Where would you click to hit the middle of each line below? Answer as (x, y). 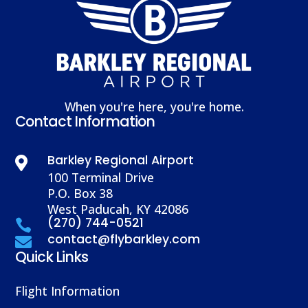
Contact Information (85, 121)
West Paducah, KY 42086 (118, 209)
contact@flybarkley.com (124, 239)
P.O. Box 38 (80, 193)
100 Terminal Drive (101, 177)
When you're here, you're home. (154, 106)
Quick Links (52, 256)
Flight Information (68, 290)
